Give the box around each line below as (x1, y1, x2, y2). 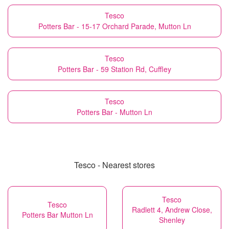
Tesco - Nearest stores (74, 159, 155, 171)
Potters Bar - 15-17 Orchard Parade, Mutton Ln (38, 21, 191, 31)
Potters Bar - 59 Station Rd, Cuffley (58, 64, 171, 74)
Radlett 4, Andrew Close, (131, 204, 212, 215)
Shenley (158, 215, 185, 225)
